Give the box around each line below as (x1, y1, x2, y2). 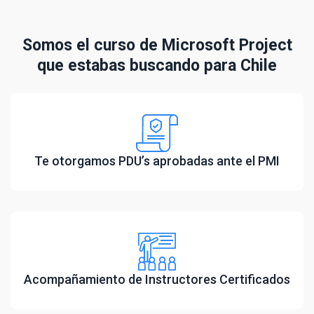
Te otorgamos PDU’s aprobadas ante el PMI (34, 153, 280, 169)
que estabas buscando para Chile (37, 56, 277, 76)
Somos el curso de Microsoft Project (22, 36, 292, 55)
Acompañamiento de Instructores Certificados (24, 272, 290, 287)
